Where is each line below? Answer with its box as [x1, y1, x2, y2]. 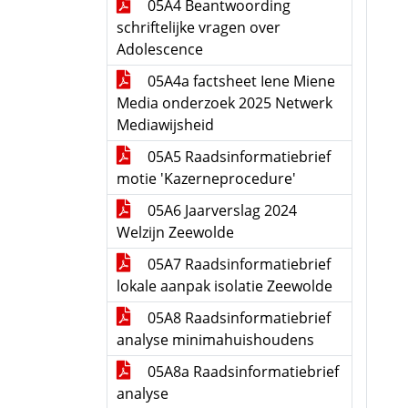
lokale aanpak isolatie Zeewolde [117, 276, 332, 296]
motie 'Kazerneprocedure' [117, 168, 296, 189]
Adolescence [117, 39, 203, 59]
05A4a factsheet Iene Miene [144, 71, 335, 91]
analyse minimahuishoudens [117, 330, 314, 350]
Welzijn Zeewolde [117, 222, 234, 242]
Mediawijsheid [117, 115, 214, 135]
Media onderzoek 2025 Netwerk [117, 93, 332, 113]
